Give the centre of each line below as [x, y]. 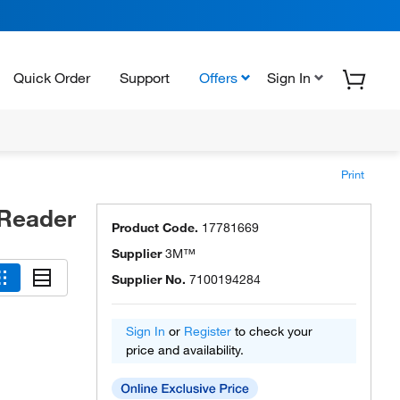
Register [208, 331]
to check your [272, 331]
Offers [218, 77]
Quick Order [52, 77]
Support [145, 77]
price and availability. [185, 350]
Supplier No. [149, 279]
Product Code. [155, 228]
